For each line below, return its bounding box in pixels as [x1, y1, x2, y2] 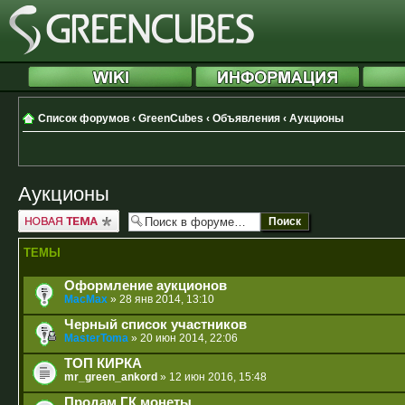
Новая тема [18, 209, 79, 222]
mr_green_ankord [64, 370, 157, 383]
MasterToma [64, 331, 128, 344]
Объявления [212, 112, 280, 125]
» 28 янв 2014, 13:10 [108, 292, 214, 306]
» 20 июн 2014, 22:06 [128, 331, 238, 344]
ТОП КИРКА [64, 355, 142, 371]
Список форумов [38, 112, 129, 125]
